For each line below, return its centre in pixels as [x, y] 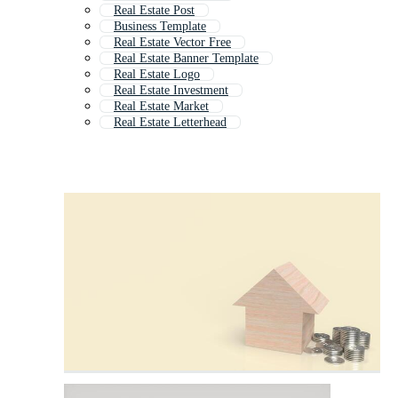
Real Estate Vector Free [172, 43]
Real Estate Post [154, 11]
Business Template [160, 27]
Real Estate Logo [157, 75]
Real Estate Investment [171, 91]
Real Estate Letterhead [170, 123]
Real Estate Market [161, 107]
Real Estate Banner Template [186, 59]
